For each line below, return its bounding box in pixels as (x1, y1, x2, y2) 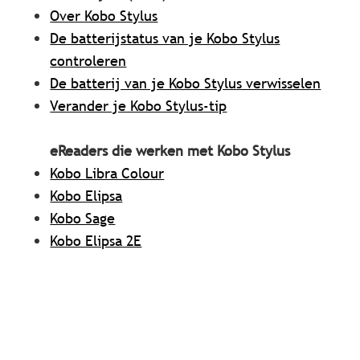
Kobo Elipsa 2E (50, 231, 142, 251)
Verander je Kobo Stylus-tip (50, 96, 227, 116)
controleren (50, 51, 127, 71)
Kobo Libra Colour (50, 164, 165, 183)
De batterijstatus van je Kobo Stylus (50, 29, 280, 48)
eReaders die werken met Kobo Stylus (50, 141, 291, 161)
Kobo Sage (50, 209, 116, 228)
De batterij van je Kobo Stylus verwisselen (50, 74, 321, 93)
